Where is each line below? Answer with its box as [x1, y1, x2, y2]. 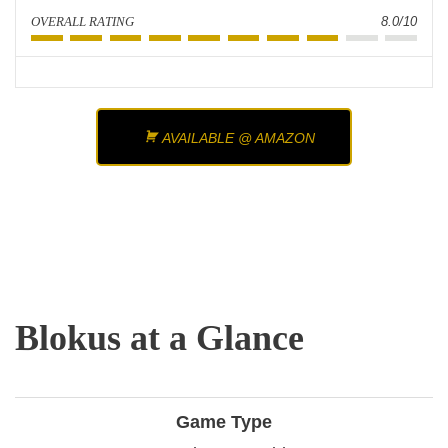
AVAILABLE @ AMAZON [162, 130, 315, 147]
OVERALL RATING [31, 14, 134, 30]
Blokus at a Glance [15, 318, 304, 359]
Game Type [176, 412, 272, 433]
